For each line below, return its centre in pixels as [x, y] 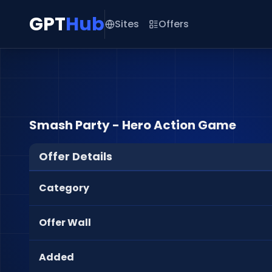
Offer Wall [65, 223]
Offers [174, 24]
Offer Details [76, 156]
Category [64, 188]
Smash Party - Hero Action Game [133, 125]
